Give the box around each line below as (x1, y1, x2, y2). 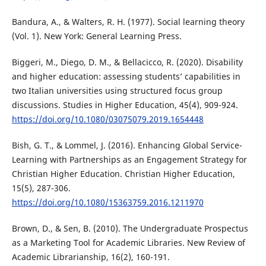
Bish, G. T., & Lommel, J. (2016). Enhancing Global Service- (11, 140, 242, 151)
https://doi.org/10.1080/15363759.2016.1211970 (11, 197, 204, 208)
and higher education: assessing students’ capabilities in (11, 71, 240, 83)
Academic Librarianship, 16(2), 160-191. (11, 251, 170, 263)
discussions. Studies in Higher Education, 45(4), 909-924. (11, 99, 238, 111)
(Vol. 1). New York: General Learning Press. (11, 30, 182, 42)
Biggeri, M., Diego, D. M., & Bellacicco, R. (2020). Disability (11, 56, 243, 68)
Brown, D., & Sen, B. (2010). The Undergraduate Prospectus (11, 223, 248, 235)
